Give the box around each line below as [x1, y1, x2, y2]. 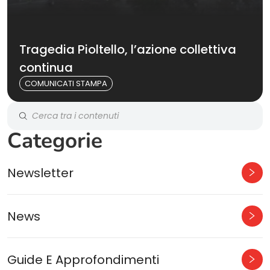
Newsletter [7, 164, 74, 181]
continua [19, 59, 73, 76]
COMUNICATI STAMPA [25, 78, 107, 89]
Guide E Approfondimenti [7, 251, 159, 268]
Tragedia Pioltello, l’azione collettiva [19, 41, 236, 58]
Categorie [7, 127, 102, 155]
